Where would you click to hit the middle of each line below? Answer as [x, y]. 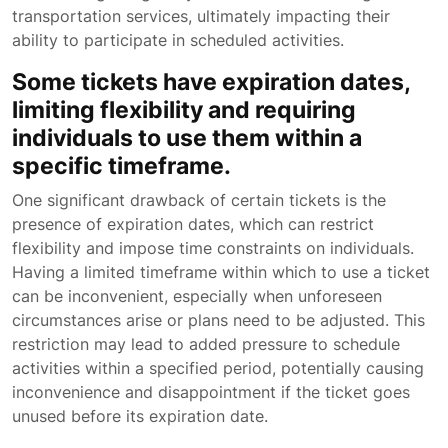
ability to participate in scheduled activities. [178, 40]
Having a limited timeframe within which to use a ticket [221, 272]
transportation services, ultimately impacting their [201, 16]
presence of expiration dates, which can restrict [193, 224]
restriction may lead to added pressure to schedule [206, 344]
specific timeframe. [121, 165]
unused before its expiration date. [140, 416]
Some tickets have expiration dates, [211, 81]
